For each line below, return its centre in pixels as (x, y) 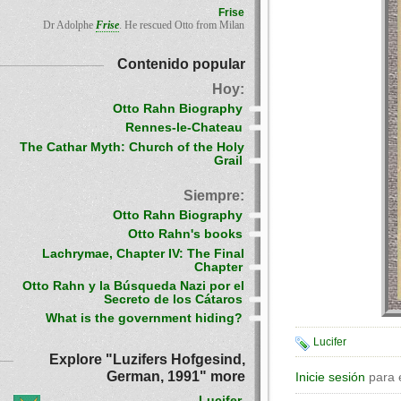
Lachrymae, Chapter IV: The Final (143, 253)
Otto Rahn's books (185, 235)
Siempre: (214, 195)
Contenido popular (181, 64)
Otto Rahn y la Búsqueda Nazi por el (133, 286)
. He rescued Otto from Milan (182, 25)
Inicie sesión (330, 377)
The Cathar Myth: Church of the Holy (132, 147)
